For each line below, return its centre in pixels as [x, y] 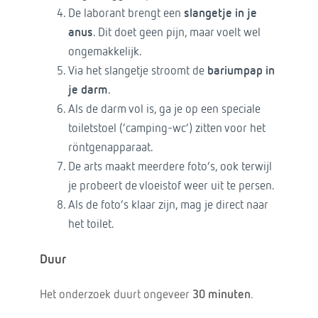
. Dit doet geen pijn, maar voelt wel [176, 33]
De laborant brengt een [126, 14]
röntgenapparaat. [110, 148]
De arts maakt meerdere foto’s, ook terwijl [170, 167]
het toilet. [91, 225]
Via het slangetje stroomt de [137, 71]
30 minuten [221, 295]
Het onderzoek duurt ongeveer [116, 295]
